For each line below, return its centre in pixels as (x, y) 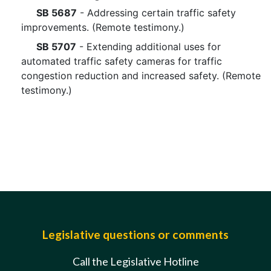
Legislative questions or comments (135, 234)
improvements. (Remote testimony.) (103, 27)
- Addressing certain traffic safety (156, 13)
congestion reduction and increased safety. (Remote (141, 76)
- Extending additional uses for (149, 47)
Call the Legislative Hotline (135, 261)
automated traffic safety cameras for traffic (122, 61)
